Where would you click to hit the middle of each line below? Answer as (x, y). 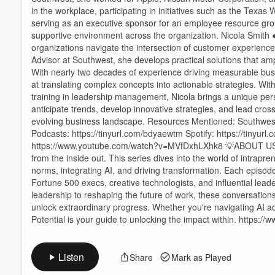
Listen (71, 257)
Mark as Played (201, 257)
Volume (232, 48)
